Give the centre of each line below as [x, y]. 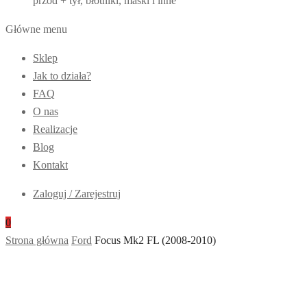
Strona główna [37, 240]
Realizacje [55, 129]
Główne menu [36, 29]
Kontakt [50, 165]
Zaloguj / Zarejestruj [77, 194]
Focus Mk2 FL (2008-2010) [155, 240]
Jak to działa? [62, 76]
